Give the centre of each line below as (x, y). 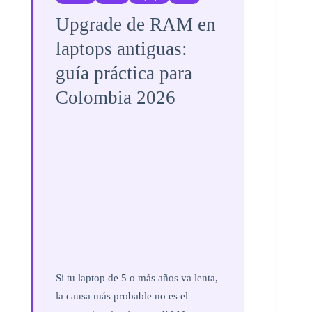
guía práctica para (124, 73)
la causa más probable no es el (122, 296)
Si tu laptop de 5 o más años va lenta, (137, 278)
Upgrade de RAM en (136, 25)
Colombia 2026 (116, 98)
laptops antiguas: (122, 49)
